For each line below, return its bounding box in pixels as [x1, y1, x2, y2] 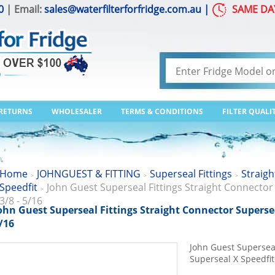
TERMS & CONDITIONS [121, 106, 203, 117]
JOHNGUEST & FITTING [37, 167, 141, 180]
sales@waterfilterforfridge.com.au [44, 2, 201, 16]
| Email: [4, 2, 44, 16]
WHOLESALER [52, 106, 102, 117]
